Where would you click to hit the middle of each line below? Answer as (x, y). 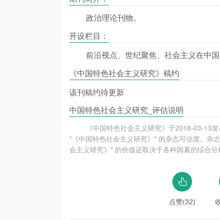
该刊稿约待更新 (97, 92)
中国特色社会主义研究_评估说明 (126, 110)
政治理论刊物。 (113, 17)
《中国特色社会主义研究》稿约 (124, 73)
